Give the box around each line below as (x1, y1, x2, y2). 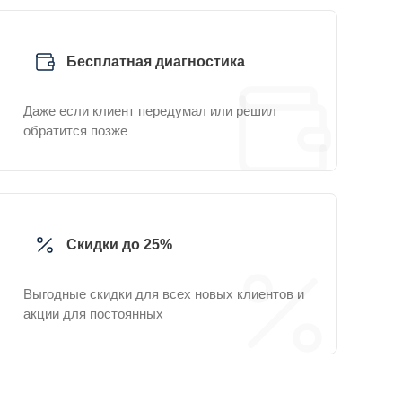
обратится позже (23, 123, 127, 138)
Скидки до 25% (66, 237, 172, 252)
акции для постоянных (23, 306, 163, 321)
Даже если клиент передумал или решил (23, 103, 276, 118)
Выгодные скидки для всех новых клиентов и (23, 286, 304, 301)
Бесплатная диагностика (66, 54, 245, 69)
